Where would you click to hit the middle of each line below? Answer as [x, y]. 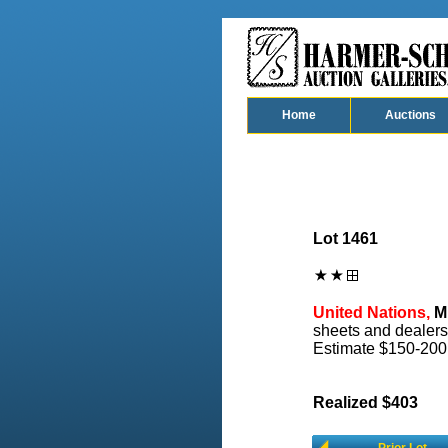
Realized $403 [365, 402]
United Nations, [371, 312]
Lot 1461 [345, 238]
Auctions [410, 115]
